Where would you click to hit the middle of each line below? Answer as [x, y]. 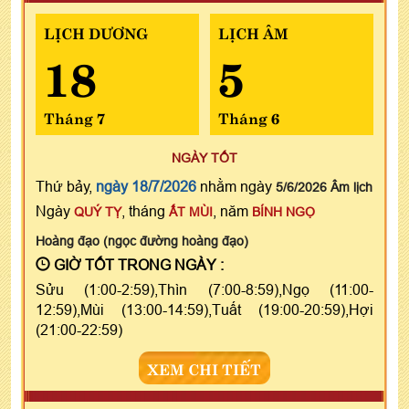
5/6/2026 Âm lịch [324, 188]
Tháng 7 [74, 117]
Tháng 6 [248, 117]
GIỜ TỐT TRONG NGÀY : [137, 265]
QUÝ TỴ [98, 212]
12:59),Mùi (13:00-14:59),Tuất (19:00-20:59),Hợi [204, 310]
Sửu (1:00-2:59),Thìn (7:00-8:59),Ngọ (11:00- [204, 290]
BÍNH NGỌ [283, 212]
